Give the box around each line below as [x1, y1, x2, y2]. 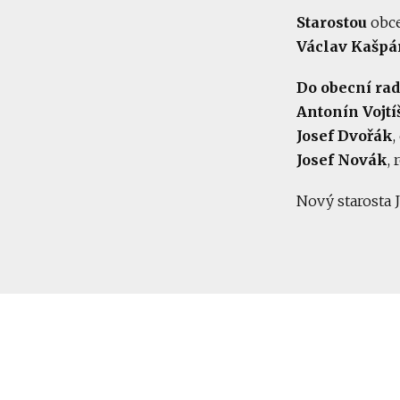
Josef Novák [296, 151, 387, 170]
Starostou [296, 13, 367, 31]
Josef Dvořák [296, 127, 393, 146]
